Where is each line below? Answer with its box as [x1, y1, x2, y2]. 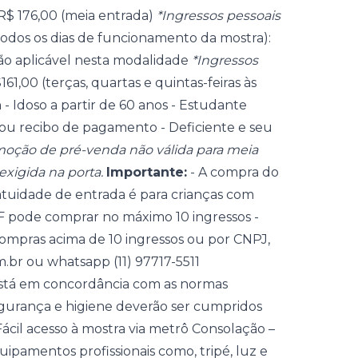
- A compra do [187, 165, 279, 180]
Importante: [106, 165, 187, 180]
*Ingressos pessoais [157, 8, 280, 23]
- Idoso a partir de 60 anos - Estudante [2, 97, 247, 113]
